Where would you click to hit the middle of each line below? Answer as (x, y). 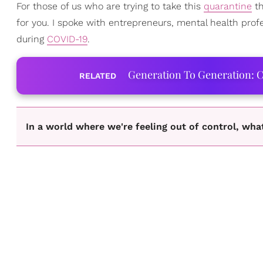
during (32, 39)
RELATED (97, 76)
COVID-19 (67, 39)
